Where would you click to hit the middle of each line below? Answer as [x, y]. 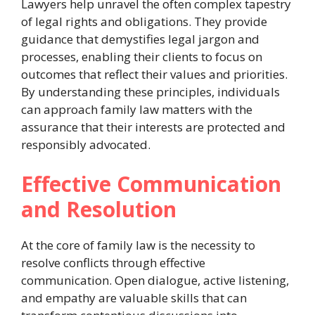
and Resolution [99, 209]
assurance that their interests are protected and [153, 127]
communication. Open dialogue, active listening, [155, 280]
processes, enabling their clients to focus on [142, 57]
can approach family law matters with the [137, 110]
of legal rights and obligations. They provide [144, 22]
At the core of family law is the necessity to [138, 245]
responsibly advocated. [86, 145]
